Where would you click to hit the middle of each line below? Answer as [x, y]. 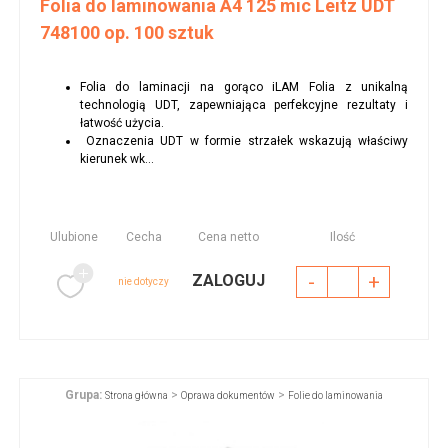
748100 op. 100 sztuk [126, 33]
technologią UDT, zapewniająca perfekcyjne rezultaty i [244, 105]
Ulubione [73, 237]
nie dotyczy [144, 282]
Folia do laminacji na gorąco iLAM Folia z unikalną [244, 87]
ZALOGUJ [229, 281]
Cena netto [229, 237]
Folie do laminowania [335, 396]
